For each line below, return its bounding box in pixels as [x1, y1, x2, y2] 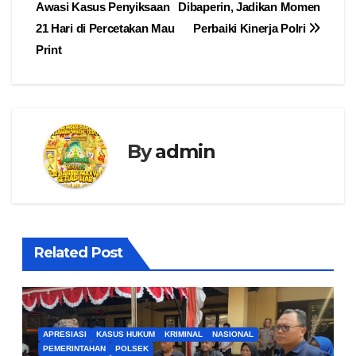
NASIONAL [211, 329, 253, 339]
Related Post [33, 244, 122, 262]
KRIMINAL [164, 329, 203, 339]
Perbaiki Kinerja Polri [193, 21, 309, 36]
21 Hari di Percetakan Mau [36, 21, 175, 36]
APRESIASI [42, 329, 87, 339]
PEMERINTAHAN [42, 343, 106, 353]
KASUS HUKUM [95, 329, 155, 339]
